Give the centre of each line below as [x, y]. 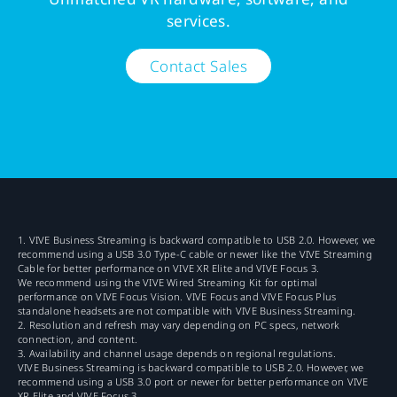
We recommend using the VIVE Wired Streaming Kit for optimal [168, 283]
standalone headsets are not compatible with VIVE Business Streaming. [187, 311]
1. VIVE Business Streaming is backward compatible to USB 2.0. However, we [197, 240]
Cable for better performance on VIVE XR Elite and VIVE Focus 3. [169, 269]
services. [198, 21]
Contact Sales [198, 66]
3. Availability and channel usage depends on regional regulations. [177, 354]
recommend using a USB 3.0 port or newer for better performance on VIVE [193, 382]
